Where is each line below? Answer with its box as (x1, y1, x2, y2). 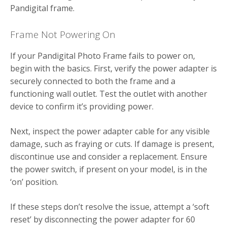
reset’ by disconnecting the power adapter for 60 (10, 213, 195, 225)
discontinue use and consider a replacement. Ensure (10, 150, 207, 162)
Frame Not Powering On (10, 27, 116, 41)
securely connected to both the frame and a (10, 75, 175, 87)
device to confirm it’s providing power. (10, 100, 154, 112)
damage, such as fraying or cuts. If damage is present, (10, 138, 214, 149)
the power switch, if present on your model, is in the (10, 163, 207, 175)
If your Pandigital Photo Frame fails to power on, (10, 50, 195, 61)
